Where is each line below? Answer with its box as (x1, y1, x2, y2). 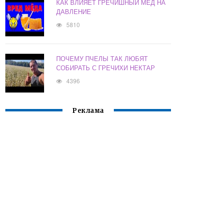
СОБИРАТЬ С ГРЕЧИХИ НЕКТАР (56, 63, 155, 73)
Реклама (72, 107, 104, 115)
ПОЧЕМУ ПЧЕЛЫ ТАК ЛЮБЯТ (56, 54, 148, 63)
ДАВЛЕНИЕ (56, 7, 92, 16)
